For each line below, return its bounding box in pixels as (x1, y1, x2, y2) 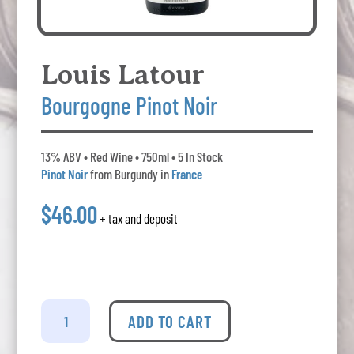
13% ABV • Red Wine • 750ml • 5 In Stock (41, 149, 224, 165)
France (171, 166, 203, 183)
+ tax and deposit (100, 210, 179, 227)
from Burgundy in (88, 166, 172, 183)
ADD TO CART (128, 311, 213, 332)
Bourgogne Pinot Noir (41, 91, 218, 120)
